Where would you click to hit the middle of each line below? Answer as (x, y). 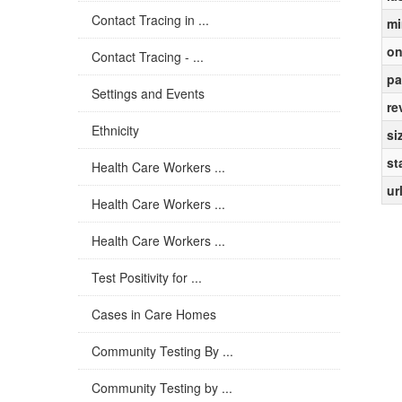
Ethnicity (115, 130)
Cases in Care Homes (154, 314)
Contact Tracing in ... (150, 20)
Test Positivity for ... (147, 277)
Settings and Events (148, 93)
